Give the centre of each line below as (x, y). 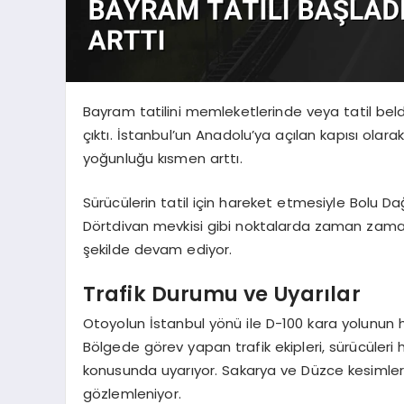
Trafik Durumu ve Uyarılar (221, 294)
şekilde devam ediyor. (157, 249)
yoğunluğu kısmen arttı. (162, 159)
